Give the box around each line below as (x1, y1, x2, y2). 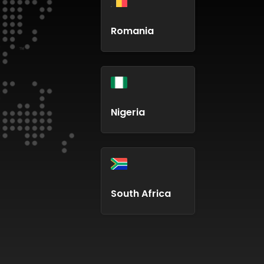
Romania (111, 24, 154, 38)
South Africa (111, 187, 171, 201)
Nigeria (111, 105, 145, 120)
